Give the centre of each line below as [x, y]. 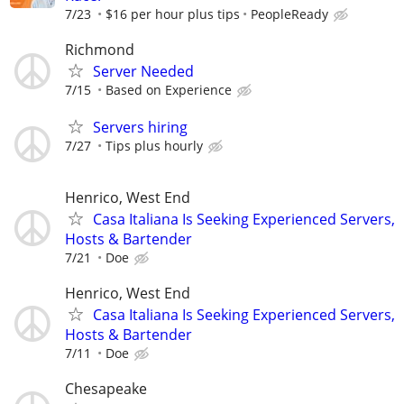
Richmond [100, 50]
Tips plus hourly [154, 146]
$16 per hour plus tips [173, 14]
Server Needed [143, 72]
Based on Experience [169, 90]
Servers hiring [140, 128]
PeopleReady [289, 14]
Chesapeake [106, 388]
